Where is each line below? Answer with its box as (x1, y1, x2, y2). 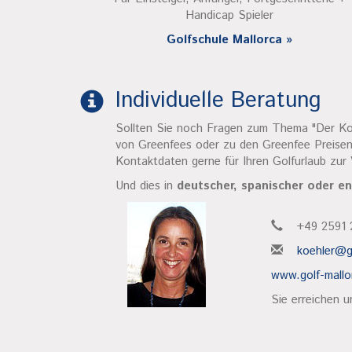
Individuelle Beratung (115, 85, 321, 116)
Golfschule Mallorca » (167, 31, 292, 48)
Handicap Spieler (185, 7, 273, 24)
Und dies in (115, 178, 177, 194)
